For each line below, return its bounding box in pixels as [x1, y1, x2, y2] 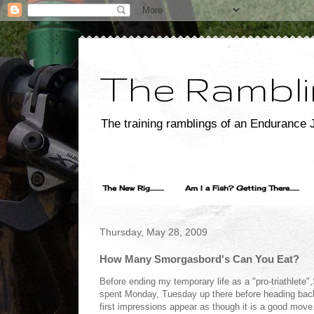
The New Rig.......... [103, 184, 164, 193]
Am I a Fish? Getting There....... [185, 184, 299, 193]
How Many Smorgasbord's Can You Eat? [100, 253, 299, 266]
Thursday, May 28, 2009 [100, 226, 207, 238]
